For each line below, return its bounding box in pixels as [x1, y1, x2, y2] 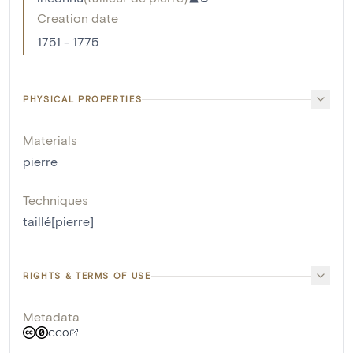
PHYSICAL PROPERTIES [23, 94, 143, 105]
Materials [23, 132, 77, 148]
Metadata [23, 309, 80, 325]
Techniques [23, 192, 88, 208]
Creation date [37, 10, 118, 26]
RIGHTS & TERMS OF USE [23, 270, 151, 281]
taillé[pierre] [23, 214, 94, 229]
